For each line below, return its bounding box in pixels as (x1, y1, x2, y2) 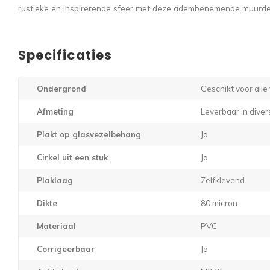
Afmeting (37, 106, 74, 116)
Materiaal (37, 221, 76, 231)
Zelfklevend (201, 175, 245, 185)
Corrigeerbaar (37, 243, 95, 254)
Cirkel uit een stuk (37, 152, 108, 162)
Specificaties (18, 46, 112, 64)
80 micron (201, 198, 237, 208)
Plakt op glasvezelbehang (37, 129, 141, 139)
